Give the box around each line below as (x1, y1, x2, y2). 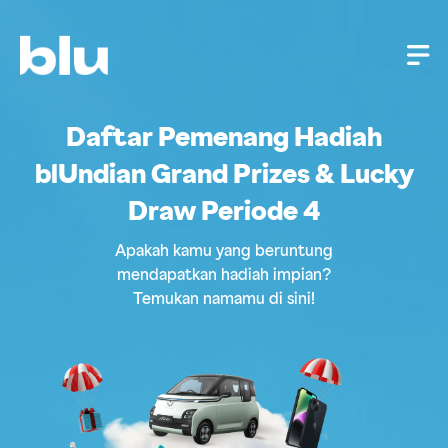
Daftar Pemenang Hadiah (66, 121, 382, 155)
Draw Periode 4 (128, 195, 320, 229)
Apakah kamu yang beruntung (115, 241, 333, 261)
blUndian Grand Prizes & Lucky (34, 158, 414, 192)
